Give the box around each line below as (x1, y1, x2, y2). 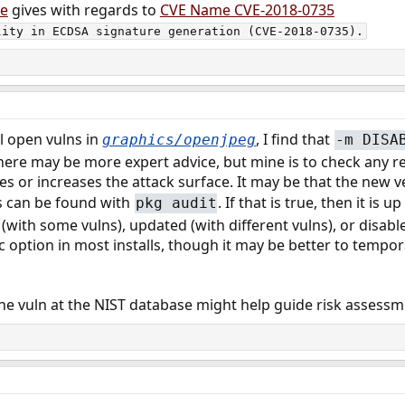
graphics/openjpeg (101, 131, 256, 149)
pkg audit (135, 193, 217, 212)
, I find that (255, 129, 334, 150)
